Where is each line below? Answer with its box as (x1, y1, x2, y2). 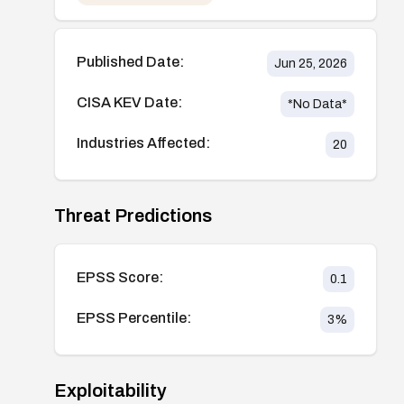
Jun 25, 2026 (273, 56, 347, 70)
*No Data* (287, 96, 347, 111)
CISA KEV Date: (77, 94, 182, 110)
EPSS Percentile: (77, 309, 191, 326)
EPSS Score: (77, 269, 163, 285)
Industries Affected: (77, 134, 210, 151)
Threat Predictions (54, 205, 212, 225)
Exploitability (54, 380, 167, 400)
